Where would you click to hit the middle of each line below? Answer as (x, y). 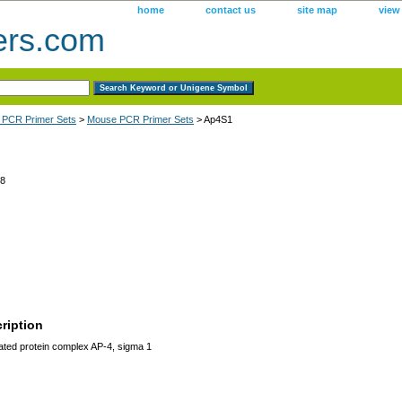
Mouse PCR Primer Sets (140, 119)
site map (317, 10)
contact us (231, 10)
